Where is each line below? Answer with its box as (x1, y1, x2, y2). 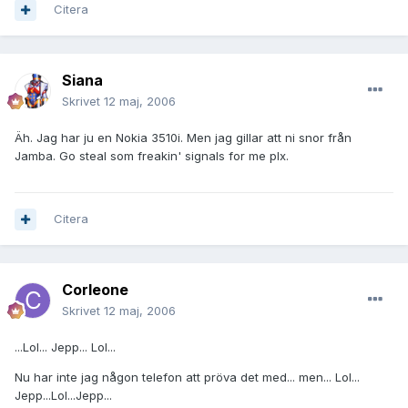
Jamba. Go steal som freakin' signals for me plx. (15, 148, 289, 164)
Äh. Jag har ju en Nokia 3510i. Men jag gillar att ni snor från (15, 130, 352, 146)
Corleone (62, 280, 128, 300)
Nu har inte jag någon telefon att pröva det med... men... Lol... (15, 370, 360, 385)
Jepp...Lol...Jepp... (15, 388, 112, 403)
